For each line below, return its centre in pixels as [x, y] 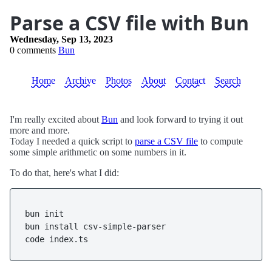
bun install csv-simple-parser [95, 226]
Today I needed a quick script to [72, 141]
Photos [118, 80]
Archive [80, 80]
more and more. [40, 130]
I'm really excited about [56, 119]
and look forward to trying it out [180, 119]
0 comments [33, 50]
